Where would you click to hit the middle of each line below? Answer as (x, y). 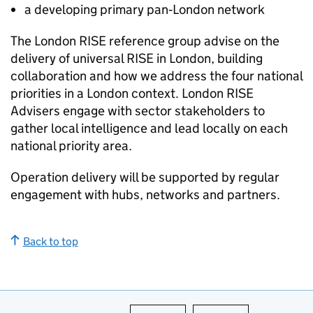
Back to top (50, 241)
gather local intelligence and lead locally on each (149, 128)
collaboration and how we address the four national (156, 76)
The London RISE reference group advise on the (145, 41)
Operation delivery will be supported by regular (145, 177)
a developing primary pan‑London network (145, 9)
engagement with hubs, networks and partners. (145, 195)
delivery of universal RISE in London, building (137, 58)
